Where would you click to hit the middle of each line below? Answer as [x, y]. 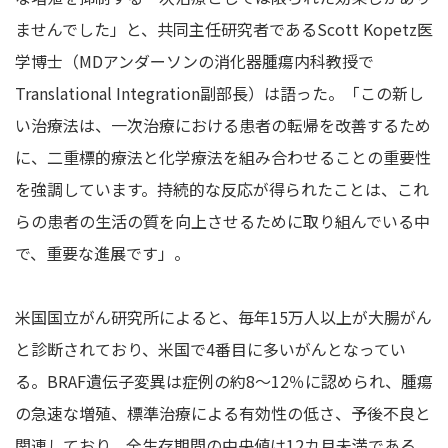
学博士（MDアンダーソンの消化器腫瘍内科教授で [194, 60]
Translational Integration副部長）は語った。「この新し [219, 92]
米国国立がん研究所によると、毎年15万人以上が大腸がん [223, 316]
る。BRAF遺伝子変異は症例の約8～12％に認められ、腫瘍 [224, 380]
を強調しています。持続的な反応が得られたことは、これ [222, 188]
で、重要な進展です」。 [102, 252]
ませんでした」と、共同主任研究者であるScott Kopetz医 [224, 28]
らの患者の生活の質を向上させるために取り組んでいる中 [222, 220]
